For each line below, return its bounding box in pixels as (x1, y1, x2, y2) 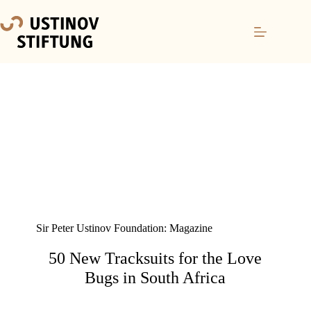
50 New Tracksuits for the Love (49, 249, 262, 267)
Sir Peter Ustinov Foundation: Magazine (35, 221, 212, 234)
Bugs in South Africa (85, 268, 226, 287)
